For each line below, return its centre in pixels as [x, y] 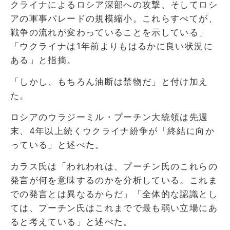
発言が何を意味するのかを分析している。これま [114, 180]
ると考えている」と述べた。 [72, 222]
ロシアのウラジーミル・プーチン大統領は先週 [109, 117]
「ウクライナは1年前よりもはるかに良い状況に [112, 46]
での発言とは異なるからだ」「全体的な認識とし [114, 194]
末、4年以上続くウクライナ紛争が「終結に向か [112, 131]
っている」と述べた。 [57, 145]
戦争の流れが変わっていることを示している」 [109, 32]
